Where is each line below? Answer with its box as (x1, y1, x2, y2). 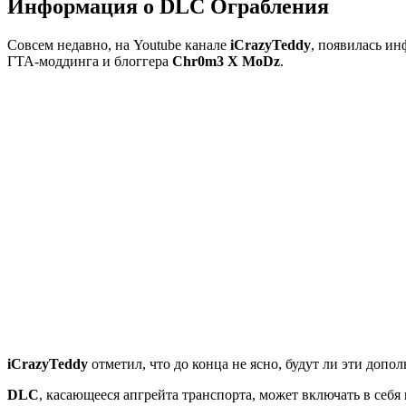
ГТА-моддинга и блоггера (7, 53, 172, 69)
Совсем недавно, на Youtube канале (7, 36, 230, 53)
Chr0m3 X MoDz (172, 53, 280, 69)
